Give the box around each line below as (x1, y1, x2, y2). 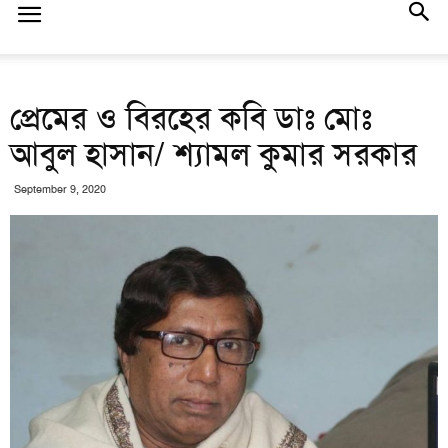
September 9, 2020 (14, 182, 106, 197)
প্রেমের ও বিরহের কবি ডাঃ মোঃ (10, 98, 372, 139)
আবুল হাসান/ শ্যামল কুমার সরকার (10, 134, 417, 175)
